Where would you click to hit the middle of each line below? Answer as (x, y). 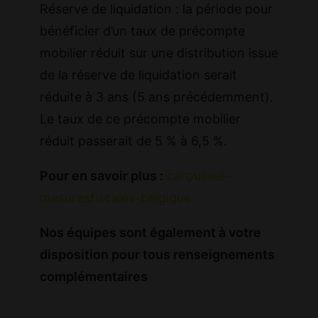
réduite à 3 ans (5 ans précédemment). (157, 97)
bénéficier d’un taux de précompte (142, 31)
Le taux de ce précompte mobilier (140, 119)
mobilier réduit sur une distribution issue (159, 53)
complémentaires (94, 276)
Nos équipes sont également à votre (150, 232)
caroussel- (198, 175)
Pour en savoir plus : (102, 175)
